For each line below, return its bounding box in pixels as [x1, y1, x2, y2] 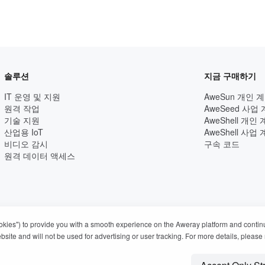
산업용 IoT [4, 126, 43, 138]
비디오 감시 [4, 138, 48, 150]
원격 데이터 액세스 [4, 150, 75, 161]
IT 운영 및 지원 [4, 91, 60, 102]
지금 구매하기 [204, 70, 256, 82]
